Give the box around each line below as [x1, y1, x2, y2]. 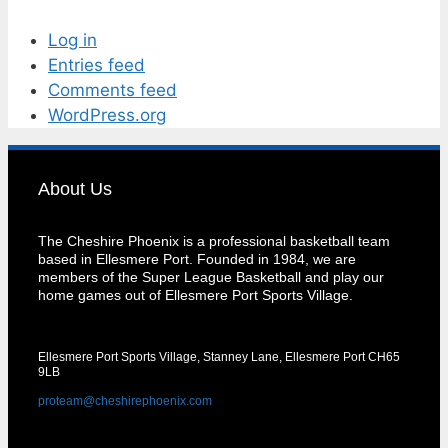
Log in [48, 29, 97, 50]
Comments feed [48, 79, 177, 100]
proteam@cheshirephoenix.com [38, 393, 212, 408]
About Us [38, 178, 112, 199]
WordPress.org [48, 104, 166, 125]
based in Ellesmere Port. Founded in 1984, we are [38, 250, 356, 267]
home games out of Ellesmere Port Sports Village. [38, 286, 357, 303]
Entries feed [48, 54, 145, 75]
